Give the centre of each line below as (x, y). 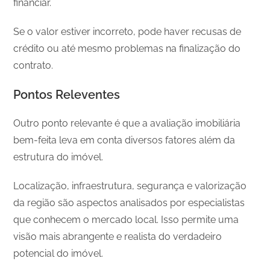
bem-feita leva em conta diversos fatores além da (124, 140)
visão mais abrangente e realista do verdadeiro (118, 236)
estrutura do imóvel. (58, 157)
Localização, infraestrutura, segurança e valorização (130, 186)
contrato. (33, 65)
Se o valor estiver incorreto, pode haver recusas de (127, 31)
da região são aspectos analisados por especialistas (129, 202)
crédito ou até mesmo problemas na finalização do (127, 48)
